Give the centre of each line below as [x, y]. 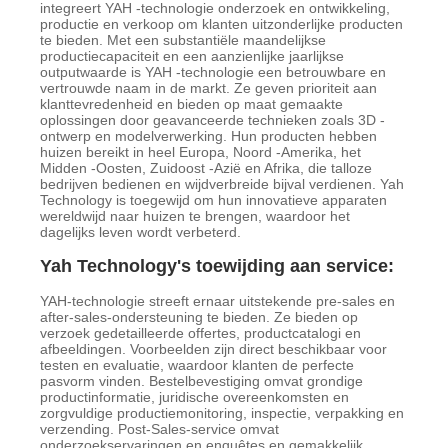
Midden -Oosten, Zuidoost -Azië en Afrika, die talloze [206, 168]
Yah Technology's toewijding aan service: [217, 266]
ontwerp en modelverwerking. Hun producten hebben [209, 136]
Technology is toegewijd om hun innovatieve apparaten [214, 200]
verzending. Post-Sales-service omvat [160, 429]
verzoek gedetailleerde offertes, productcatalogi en [201, 333]
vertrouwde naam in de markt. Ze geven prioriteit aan [209, 88]
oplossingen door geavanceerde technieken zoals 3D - [213, 120]
